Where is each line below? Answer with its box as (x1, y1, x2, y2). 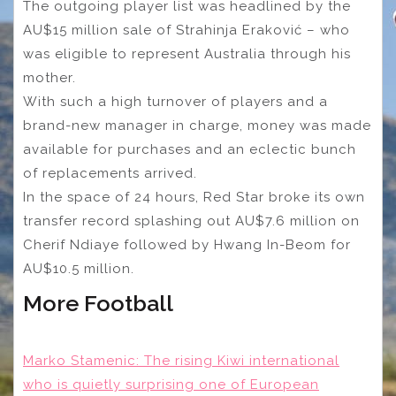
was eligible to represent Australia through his (23, 46, 351, 63)
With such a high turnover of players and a (23, 94, 328, 110)
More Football (23, 290, 173, 317)
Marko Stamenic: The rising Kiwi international (23, 353, 339, 369)
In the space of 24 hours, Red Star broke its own (23, 189, 365, 206)
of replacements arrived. (23, 165, 197, 182)
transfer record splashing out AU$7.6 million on (23, 213, 360, 230)
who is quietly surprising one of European (23, 377, 319, 393)
